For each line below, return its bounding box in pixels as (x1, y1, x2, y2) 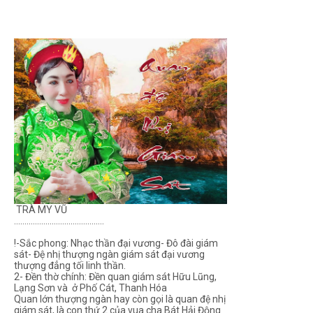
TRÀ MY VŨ (14, 203, 67, 215)
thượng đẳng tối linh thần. (14, 259, 126, 271)
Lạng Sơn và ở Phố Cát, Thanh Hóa (14, 282, 167, 293)
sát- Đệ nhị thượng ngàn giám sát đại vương (14, 248, 205, 260)
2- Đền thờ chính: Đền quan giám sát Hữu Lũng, (14, 270, 217, 282)
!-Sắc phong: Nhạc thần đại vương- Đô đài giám (14, 237, 218, 249)
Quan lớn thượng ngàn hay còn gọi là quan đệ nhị (14, 293, 226, 305)
